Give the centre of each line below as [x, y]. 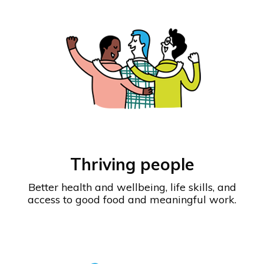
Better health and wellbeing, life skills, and [132, 187]
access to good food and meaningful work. [132, 200]
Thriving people [132, 164]
